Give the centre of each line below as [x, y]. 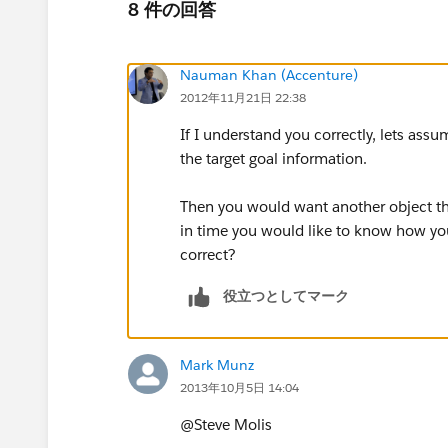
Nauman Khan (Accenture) [269, 74]
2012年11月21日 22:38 [243, 97]
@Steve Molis [226, 424]
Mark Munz [217, 364]
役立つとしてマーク [286, 295]
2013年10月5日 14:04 [239, 387]
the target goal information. [273, 158]
